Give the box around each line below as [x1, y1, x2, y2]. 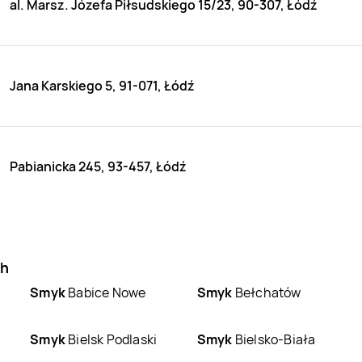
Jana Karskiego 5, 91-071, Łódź [10, 77, 196, 95]
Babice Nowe [65, 283, 146, 301]
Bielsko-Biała [232, 330, 316, 348]
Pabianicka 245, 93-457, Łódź [10, 158, 187, 176]
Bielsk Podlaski [65, 330, 158, 348]
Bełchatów [232, 283, 301, 301]
